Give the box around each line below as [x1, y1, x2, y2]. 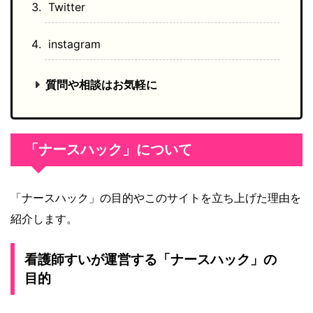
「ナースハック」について [24, 141, 192, 159]
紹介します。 [10, 212, 78, 226]
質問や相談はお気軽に [45, 78, 158, 92]
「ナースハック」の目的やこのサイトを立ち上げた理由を [10, 191, 301, 205]
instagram [48, 37, 101, 52]
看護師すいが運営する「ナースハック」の [24, 252, 277, 268]
